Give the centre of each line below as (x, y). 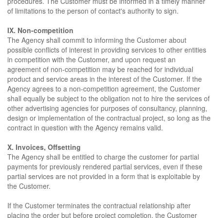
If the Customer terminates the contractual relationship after (99, 205)
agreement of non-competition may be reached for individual (100, 69)
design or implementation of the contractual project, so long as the (109, 118)
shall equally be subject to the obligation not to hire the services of (109, 98)
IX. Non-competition (40, 30)
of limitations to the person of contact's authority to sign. (93, 11)
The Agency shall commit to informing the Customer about (97, 40)
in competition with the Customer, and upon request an (91, 59)
